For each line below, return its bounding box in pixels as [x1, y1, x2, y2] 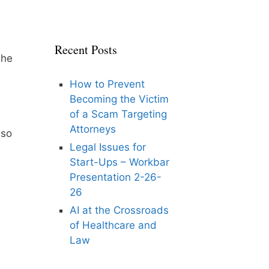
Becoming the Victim [70, 93, 169, 105]
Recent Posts [55, 41, 117, 58]
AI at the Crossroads [70, 204, 169, 216]
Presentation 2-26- [70, 171, 162, 183]
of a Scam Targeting [70, 108, 167, 120]
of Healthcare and [70, 219, 157, 231]
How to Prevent [70, 78, 145, 90]
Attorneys [70, 123, 116, 135]
